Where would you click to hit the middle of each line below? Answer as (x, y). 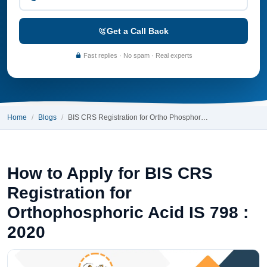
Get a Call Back (138, 31)
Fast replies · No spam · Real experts (137, 55)
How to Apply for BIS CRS (110, 173)
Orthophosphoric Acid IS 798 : (128, 212)
